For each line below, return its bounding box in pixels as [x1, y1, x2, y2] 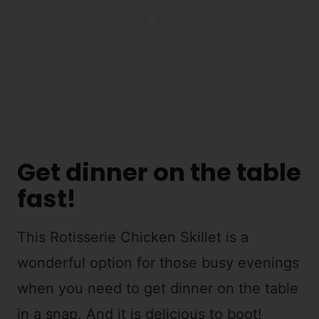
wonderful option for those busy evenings [17, 253, 299, 271]
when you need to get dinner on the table [17, 279, 298, 297]
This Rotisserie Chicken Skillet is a [17, 228, 249, 246]
